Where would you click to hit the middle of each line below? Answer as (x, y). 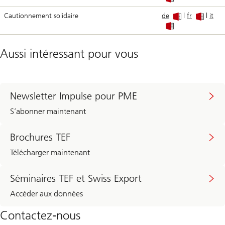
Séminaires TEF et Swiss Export (76, 179)
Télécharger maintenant (50, 153)
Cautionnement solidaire (41, 16)
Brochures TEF (40, 137)
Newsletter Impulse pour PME (74, 96)
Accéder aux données (46, 194)
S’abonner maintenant (48, 111)
